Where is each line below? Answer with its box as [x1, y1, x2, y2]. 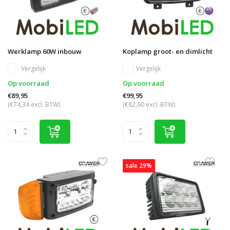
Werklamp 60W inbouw [8, 46, 82, 56]
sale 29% [126, 161, 152, 170]
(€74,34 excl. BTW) [8, 100, 60, 109]
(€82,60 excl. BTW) [123, 100, 175, 109]
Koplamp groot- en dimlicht [123, 46, 213, 56]
